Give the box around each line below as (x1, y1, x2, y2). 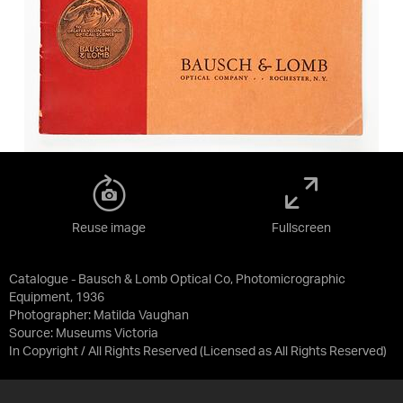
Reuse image (72, 222, 146, 235)
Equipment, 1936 (9, 291, 104, 304)
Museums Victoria (56, 327, 158, 340)
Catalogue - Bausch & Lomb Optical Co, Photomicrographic (9, 273, 345, 286)
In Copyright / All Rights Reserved (9, 345, 197, 358)
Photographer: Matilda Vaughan (9, 309, 189, 322)
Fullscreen (272, 222, 331, 235)
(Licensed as (200, 345, 274, 358)
